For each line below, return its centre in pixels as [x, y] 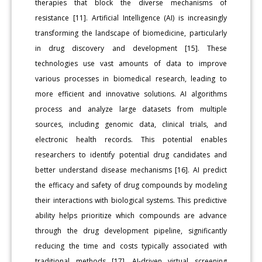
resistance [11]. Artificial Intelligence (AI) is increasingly [131, 18]
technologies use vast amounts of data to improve [131, 63]
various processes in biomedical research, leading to [131, 78]
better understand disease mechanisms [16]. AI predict [131, 170]
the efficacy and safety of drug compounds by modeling [131, 185]
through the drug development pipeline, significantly [131, 230]
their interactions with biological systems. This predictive [131, 200]
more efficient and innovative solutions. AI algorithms [131, 94]
